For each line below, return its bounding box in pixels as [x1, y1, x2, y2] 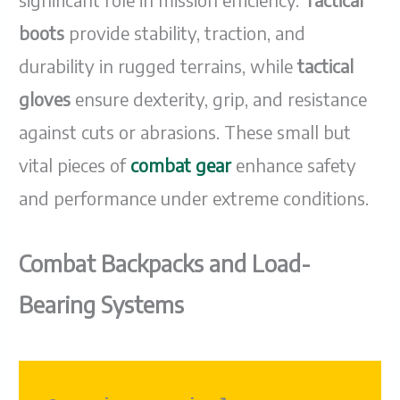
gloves [19, 87, 71, 111]
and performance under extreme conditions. [19, 187, 370, 210]
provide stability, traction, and [64, 21, 306, 45]
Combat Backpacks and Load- [19, 249, 312, 279]
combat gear [130, 154, 232, 177]
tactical [297, 54, 354, 78]
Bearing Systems [19, 290, 185, 320]
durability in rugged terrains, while [19, 54, 298, 78]
